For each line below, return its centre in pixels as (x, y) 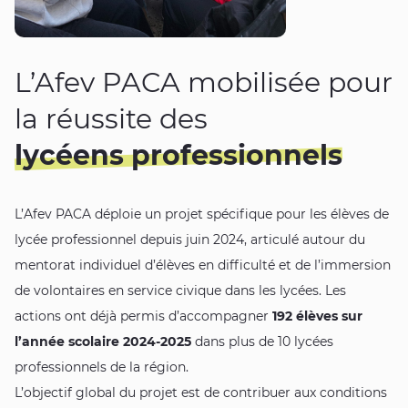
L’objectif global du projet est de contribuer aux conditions (201, 393)
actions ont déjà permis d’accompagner (143, 316)
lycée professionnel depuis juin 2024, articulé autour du (190, 240)
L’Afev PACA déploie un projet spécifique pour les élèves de (202, 214)
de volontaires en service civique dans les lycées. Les (180, 291)
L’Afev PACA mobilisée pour (204, 83)
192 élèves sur (317, 316)
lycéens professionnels (178, 156)
